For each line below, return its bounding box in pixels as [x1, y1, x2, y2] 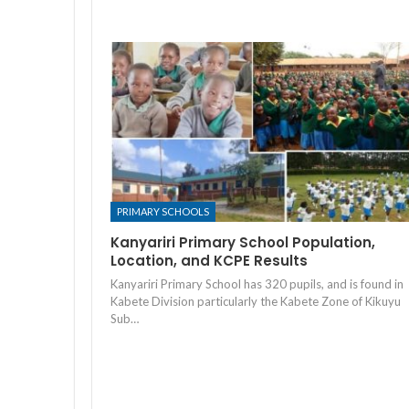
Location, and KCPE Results [110, 251, 308, 271]
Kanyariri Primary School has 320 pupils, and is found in [110, 277, 404, 292]
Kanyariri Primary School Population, [110, 233, 375, 253]
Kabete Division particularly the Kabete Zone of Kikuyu [110, 294, 401, 309]
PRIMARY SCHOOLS [117, 205, 209, 218]
